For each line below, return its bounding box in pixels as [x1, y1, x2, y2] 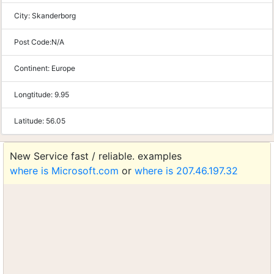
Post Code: [14, 37, 51, 46]
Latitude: [14, 116, 46, 125]
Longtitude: [14, 90, 54, 99]
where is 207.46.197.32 [135, 165, 238, 177]
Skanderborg [32, 11, 76, 20]
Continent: [14, 64, 51, 73]
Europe [51, 64, 75, 73]
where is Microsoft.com [10, 165, 119, 177]
